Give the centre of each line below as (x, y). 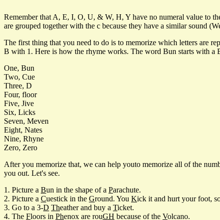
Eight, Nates (23, 130)
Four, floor (20, 94)
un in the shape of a (77, 190)
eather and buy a (86, 207)
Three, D (18, 85)
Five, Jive (19, 103)
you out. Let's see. (32, 173)
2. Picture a (22, 198)
